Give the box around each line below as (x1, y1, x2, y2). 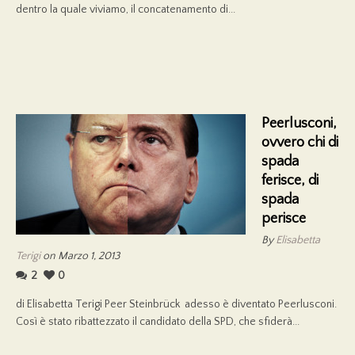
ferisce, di (261, 172, 319, 189)
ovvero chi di (261, 134, 338, 151)
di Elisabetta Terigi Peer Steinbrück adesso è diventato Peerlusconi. (16, 297, 337, 311)
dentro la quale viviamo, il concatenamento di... (16, 2, 235, 16)
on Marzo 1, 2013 (40, 249, 120, 262)
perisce (261, 210, 306, 227)
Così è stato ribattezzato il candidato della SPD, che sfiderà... (16, 315, 300, 328)
